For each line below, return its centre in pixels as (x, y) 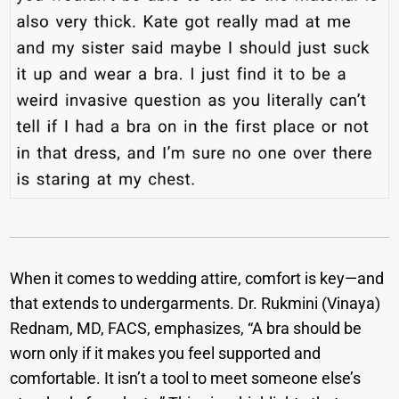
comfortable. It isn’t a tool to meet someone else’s (186, 379)
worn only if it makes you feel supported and (166, 354)
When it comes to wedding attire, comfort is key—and (197, 279)
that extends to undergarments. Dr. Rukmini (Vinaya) (195, 304)
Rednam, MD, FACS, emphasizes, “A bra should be (186, 329)
